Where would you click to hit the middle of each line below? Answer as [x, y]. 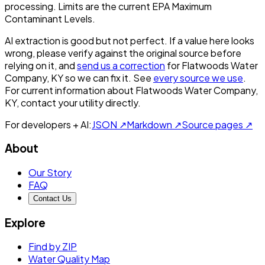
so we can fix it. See [108, 77]
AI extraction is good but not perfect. [86, 40]
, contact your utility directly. [79, 102]
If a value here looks [212, 40]
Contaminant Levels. [50, 18]
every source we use [198, 77]
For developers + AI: [48, 124]
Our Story [50, 172]
